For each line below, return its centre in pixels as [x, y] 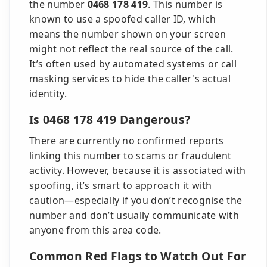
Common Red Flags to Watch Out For [138, 256]
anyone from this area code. [95, 230]
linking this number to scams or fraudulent [131, 156]
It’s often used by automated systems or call [133, 64]
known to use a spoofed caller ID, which [123, 19]
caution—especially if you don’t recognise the [136, 200]
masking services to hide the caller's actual [130, 79]
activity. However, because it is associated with [138, 170]
